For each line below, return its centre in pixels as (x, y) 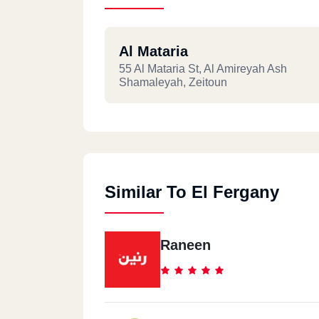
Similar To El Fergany (192, 192)
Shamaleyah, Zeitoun (173, 82)
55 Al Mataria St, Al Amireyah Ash (203, 69)
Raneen (185, 245)
